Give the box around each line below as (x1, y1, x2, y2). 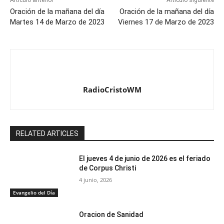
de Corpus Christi (79, 164, 136, 172)
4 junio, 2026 (79, 176, 112, 184)
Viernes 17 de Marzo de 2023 (117, 17, 214, 27)
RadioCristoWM (82, 84, 141, 95)
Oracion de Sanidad (79, 210, 144, 218)
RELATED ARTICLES (16, 129, 78, 138)
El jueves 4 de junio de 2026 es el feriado (79, 154, 211, 163)
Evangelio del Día (13, 188, 55, 196)
